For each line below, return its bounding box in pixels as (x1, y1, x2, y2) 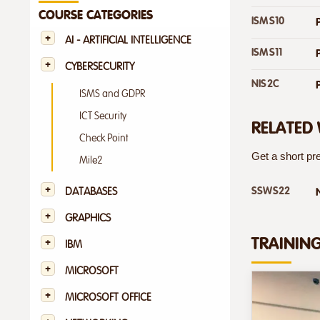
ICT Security (79, 110, 126, 121)
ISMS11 (251, 46, 283, 58)
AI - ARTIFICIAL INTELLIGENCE (65, 34, 191, 46)
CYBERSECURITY (65, 60, 134, 73)
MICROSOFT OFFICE (65, 291, 151, 304)
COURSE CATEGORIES (39, 7, 153, 22)
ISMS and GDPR (79, 88, 145, 99)
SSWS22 (251, 184, 291, 196)
